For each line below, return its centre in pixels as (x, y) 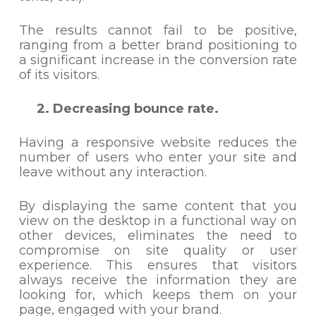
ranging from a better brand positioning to (158, 45)
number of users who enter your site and (158, 157)
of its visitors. (59, 75)
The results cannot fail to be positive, (158, 30)
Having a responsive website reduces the (158, 142)
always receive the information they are (158, 280)
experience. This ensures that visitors (158, 265)
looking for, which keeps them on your (158, 295)
